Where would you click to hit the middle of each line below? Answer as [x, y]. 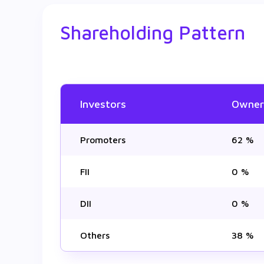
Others [95, 235]
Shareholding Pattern [153, 32]
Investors [103, 104]
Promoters [103, 139]
